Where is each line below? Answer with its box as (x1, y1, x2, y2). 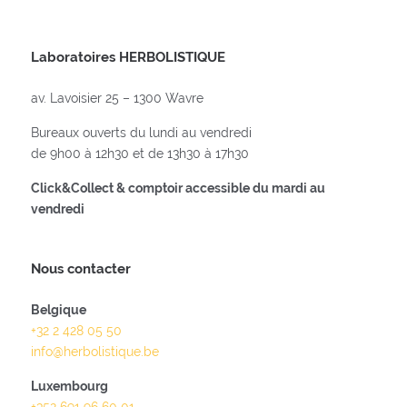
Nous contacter (30, 261, 131, 276)
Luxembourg (30, 380, 108, 393)
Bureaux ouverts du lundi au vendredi (30, 125, 252, 140)
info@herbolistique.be (30, 344, 159, 359)
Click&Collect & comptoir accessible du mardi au (30, 182, 325, 195)
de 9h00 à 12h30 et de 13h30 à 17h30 (30, 146, 249, 161)
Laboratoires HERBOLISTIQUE (30, 49, 225, 65)
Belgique (30, 303, 86, 317)
